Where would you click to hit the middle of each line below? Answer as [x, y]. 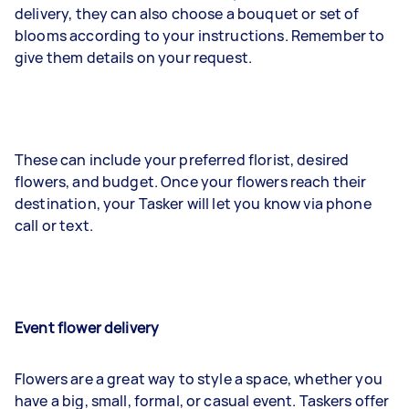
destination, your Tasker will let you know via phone [193, 204]
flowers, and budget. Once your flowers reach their [191, 182]
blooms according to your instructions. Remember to [200, 36]
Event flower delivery [87, 328]
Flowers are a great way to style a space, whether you [199, 379]
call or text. [54, 225]
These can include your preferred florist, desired [182, 160]
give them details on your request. [135, 58]
